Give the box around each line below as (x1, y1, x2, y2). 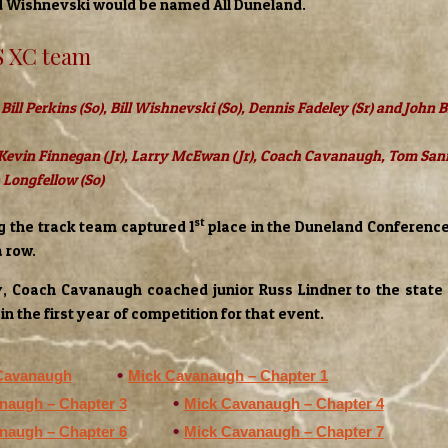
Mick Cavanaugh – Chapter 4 (183, 394, 384, 412)
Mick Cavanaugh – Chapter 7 (183, 422, 384, 440)
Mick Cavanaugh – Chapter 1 (128, 366, 328, 384)
